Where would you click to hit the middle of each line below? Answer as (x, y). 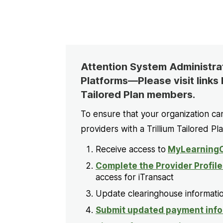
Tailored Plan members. (139, 94)
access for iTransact (135, 177)
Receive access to (131, 149)
